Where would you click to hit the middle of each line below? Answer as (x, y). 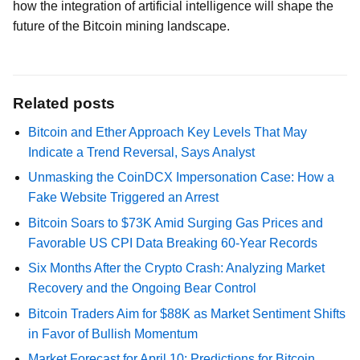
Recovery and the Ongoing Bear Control (143, 288)
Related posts (64, 103)
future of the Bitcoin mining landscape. (121, 26)
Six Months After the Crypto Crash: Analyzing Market (177, 268)
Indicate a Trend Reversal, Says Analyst (142, 152)
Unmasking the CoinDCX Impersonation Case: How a (182, 178)
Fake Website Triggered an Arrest (124, 198)
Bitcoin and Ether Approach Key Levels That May (168, 132)
